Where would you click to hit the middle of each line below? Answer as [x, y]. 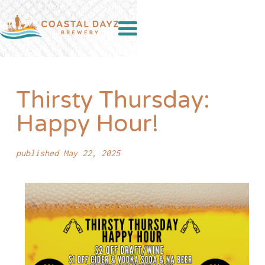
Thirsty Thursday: [113, 100]
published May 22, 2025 [68, 153]
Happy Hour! [87, 124]
